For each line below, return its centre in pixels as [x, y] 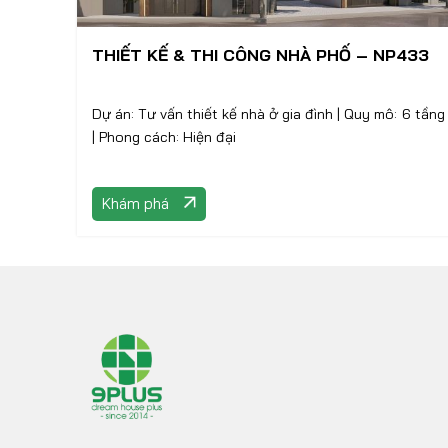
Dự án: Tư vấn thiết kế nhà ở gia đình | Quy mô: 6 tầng [214, 114]
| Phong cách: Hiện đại [167, 137]
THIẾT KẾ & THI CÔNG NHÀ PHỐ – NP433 [260, 55]
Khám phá [135, 203]
